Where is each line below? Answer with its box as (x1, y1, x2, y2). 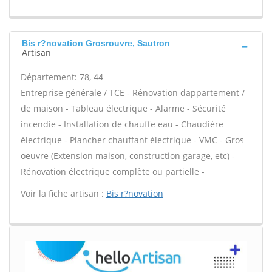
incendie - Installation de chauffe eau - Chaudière (21, 118, 223, 130)
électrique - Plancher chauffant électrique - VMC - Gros (21, 134, 244, 146)
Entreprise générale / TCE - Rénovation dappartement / (21, 87, 245, 98)
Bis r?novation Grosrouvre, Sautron (22, 38, 170, 48)
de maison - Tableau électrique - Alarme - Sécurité (21, 103, 226, 114)
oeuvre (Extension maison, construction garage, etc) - (21, 150, 235, 161)
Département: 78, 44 (21, 71, 103, 83)
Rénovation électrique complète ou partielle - (21, 166, 205, 177)
